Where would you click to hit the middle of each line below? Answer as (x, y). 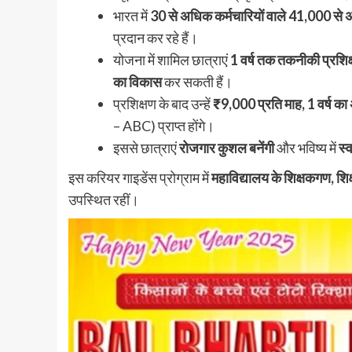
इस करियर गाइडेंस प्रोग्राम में (140, 177)
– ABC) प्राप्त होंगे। (164, 125)
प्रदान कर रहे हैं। (156, 37)
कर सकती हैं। (197, 81)
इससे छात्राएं (146, 147)
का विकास (137, 81)
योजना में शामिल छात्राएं (172, 59)
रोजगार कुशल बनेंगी (227, 147)
